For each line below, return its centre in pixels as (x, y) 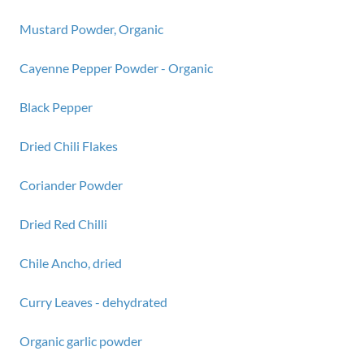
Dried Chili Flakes (69, 146)
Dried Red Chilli (63, 224)
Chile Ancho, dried (71, 263)
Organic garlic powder (81, 341)
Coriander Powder (71, 185)
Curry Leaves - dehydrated (93, 302)
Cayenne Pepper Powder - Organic (116, 68)
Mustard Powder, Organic (91, 29)
